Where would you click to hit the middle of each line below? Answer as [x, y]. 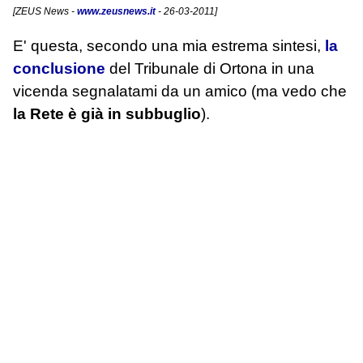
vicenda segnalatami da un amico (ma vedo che [180, 91]
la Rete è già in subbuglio [107, 113]
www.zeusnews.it [116, 12]
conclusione [59, 68]
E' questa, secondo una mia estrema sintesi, [169, 45]
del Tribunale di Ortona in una [210, 68]
